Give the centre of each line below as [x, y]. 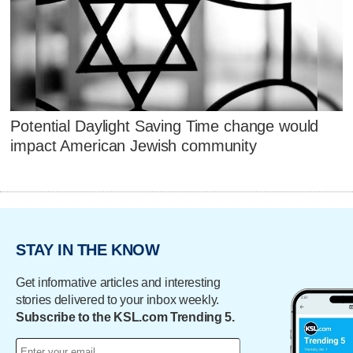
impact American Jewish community [134, 146]
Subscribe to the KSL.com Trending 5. [125, 317]
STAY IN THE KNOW [88, 250]
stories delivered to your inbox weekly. [118, 299]
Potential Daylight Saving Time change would [165, 126]
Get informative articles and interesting [118, 282]
